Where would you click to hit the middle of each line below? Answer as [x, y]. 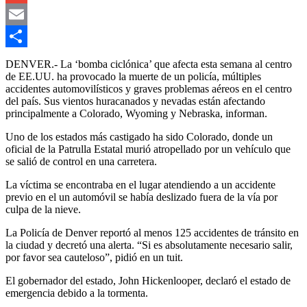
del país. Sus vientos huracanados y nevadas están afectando [135, 101]
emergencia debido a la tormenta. [77, 293]
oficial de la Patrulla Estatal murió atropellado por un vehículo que [148, 149]
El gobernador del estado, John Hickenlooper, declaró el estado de [148, 280]
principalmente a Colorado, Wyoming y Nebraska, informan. [136, 113]
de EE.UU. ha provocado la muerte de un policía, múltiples [133, 76]
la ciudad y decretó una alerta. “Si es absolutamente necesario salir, [149, 245]
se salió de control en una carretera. [81, 161]
